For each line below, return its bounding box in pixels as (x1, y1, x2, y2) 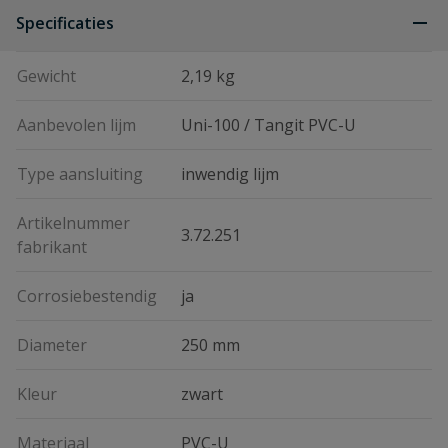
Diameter (17, 334, 87, 356)
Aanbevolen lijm (17, 114, 136, 136)
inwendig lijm (181, 163, 279, 185)
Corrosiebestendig (17, 285, 157, 307)
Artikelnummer (17, 212, 130, 234)
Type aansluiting (17, 163, 143, 185)
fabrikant (17, 236, 87, 258)
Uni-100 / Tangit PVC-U (181, 114, 356, 136)
